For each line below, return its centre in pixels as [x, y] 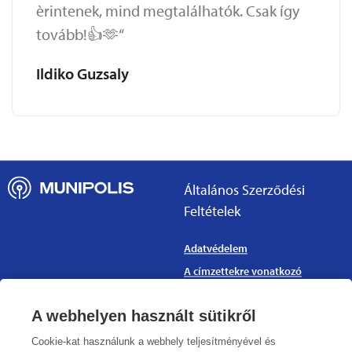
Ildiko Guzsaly [82, 73]
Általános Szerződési [244, 190]
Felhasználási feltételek [239, 310]
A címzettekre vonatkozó [243, 271]
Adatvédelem [216, 248]
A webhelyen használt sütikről [144, 316]
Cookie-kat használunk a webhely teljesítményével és [154, 341]
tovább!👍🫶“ [80, 34]
